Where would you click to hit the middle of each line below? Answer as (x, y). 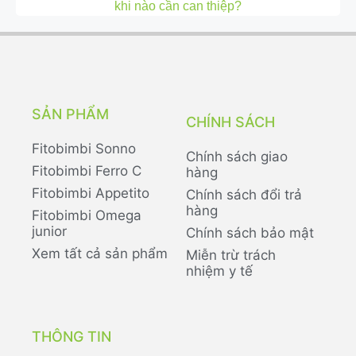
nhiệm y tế (219, 271)
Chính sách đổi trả (244, 195)
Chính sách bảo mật (250, 233)
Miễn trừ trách (231, 255)
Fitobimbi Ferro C (87, 171)
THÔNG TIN (72, 337)
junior (49, 232)
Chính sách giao (237, 157)
